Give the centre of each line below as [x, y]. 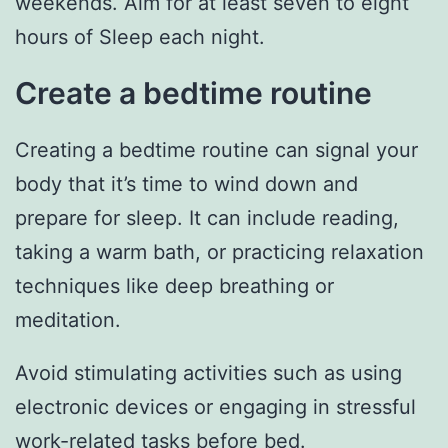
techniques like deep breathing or [174, 285]
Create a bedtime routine [193, 92]
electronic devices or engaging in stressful [215, 407]
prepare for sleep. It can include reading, [207, 217]
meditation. [68, 319]
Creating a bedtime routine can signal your [216, 149]
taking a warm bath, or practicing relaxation [219, 251]
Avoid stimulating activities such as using [208, 373]
